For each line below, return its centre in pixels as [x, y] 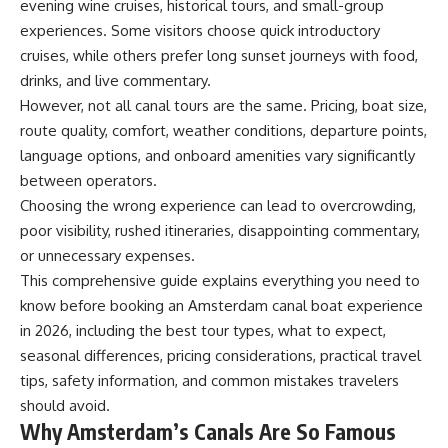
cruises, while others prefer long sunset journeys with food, [219, 55]
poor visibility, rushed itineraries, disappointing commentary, [220, 230]
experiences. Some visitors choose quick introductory [200, 30]
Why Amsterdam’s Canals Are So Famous [208, 431]
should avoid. [65, 405]
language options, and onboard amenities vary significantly [217, 155]
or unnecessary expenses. [107, 255]
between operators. [88, 180]
